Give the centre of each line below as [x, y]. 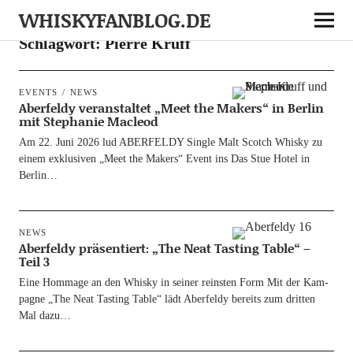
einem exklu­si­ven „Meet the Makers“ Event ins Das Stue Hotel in [164, 159]
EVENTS [38, 92]
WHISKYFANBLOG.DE [115, 20]
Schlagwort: [61, 43]
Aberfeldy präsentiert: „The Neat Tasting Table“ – [164, 248]
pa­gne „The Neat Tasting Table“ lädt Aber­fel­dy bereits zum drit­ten [167, 299]
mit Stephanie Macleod [88, 121]
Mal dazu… [45, 316]
